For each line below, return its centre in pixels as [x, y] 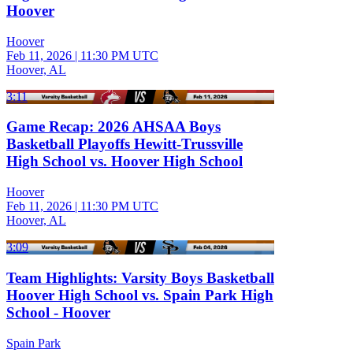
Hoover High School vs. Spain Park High [140, 295]
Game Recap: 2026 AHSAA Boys [113, 127]
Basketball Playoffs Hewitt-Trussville [124, 144]
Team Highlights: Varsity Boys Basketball [140, 277]
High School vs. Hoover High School [124, 162]
